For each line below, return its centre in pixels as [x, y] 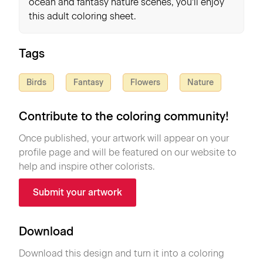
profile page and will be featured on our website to [128, 152]
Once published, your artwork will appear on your [124, 138]
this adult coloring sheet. [82, 16]
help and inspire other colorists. [87, 166]
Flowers [145, 82]
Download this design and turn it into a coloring [122, 253]
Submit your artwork [77, 192]
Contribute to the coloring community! [124, 116]
